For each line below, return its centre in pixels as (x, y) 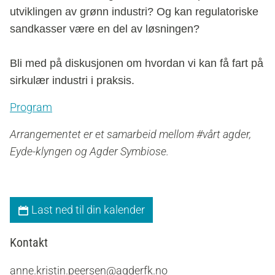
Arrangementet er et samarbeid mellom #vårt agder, (130, 134)
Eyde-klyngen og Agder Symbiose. (89, 151)
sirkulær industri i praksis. (72, 80)
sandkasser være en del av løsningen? (105, 29)
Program (31, 107)
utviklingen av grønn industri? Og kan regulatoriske (134, 11)
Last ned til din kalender (87, 209)
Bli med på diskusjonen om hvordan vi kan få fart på (137, 63)
